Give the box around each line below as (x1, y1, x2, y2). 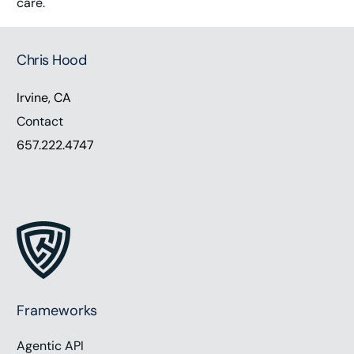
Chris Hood (17, 51, 87, 70)
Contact (17, 112, 64, 130)
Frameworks (17, 300, 98, 320)
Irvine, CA (17, 88, 72, 106)
